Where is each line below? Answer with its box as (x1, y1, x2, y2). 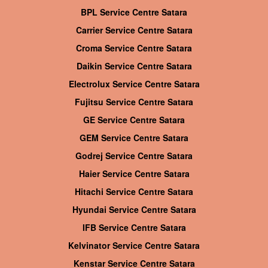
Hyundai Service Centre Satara (72, 203, 196, 216)
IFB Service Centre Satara (82, 221, 186, 234)
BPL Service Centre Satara (81, 6, 187, 19)
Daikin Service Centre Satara (76, 60, 192, 72)
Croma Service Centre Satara (76, 42, 192, 54)
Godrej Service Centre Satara (75, 150, 193, 162)
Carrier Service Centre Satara (75, 24, 193, 36)
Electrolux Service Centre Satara (68, 78, 200, 90)
